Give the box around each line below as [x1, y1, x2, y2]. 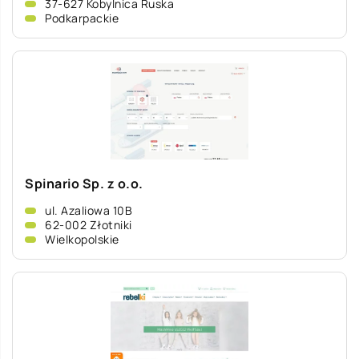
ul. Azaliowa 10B [45, 203, 132, 218]
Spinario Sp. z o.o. [25, 175, 143, 192]
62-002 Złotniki [45, 217, 132, 232]
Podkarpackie [45, 10, 119, 26]
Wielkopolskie [45, 232, 119, 247]
